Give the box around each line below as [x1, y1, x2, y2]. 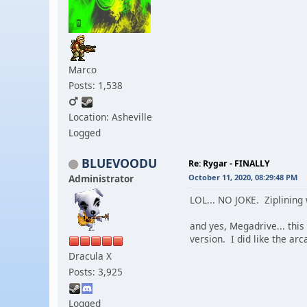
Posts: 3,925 [69, 265, 123, 278]
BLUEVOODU [82, 154, 157, 171]
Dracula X [69, 249, 112, 262]
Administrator [69, 171, 134, 185]
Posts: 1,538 [69, 78, 123, 92]
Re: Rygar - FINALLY [188, 157, 270, 169]
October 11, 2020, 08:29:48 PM [188, 171, 297, 182]
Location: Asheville [69, 110, 152, 123]
